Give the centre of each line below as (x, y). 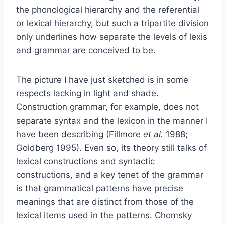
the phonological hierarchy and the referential (108, 9)
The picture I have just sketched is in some (102, 80)
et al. (154, 134)
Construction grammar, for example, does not (107, 107)
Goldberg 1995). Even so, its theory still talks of (111, 147)
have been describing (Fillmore (80, 134)
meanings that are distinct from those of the (105, 202)
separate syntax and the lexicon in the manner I (112, 120)
